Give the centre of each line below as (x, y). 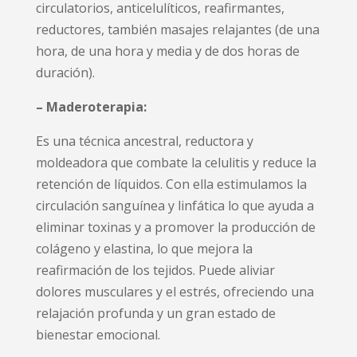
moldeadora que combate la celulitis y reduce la (176, 162)
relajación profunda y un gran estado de (155, 313)
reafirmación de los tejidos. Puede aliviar (155, 270)
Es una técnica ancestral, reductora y (144, 141)
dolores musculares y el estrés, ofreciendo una (175, 291)
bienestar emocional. (98, 334)
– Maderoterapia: (91, 106)
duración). (65, 72)
